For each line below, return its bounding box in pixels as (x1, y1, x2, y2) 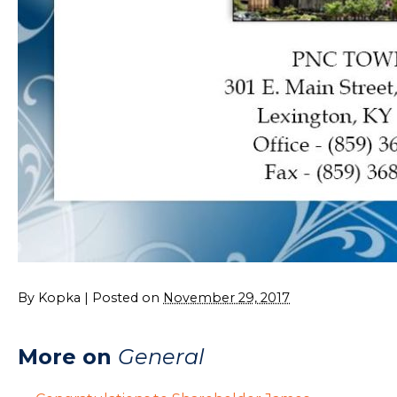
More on (18, 343, 118, 370)
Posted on (92, 289, 163, 306)
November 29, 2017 (163, 289, 290, 306)
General (118, 343, 204, 370)
